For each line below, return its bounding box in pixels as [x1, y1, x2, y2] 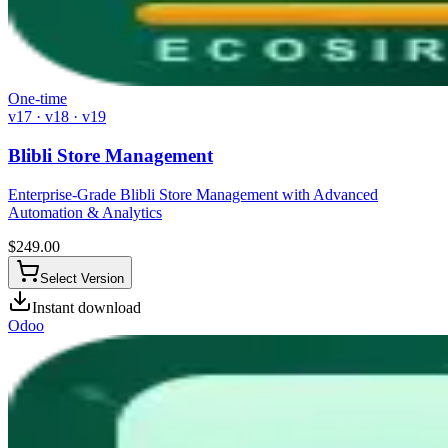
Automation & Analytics [8, 203, 162, 221]
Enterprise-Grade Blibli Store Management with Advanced [8, 185, 378, 203]
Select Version [40, 270, 124, 286]
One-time [8, 90, 67, 108]
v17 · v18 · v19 [8, 108, 106, 126]
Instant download [32, 298, 141, 316]
